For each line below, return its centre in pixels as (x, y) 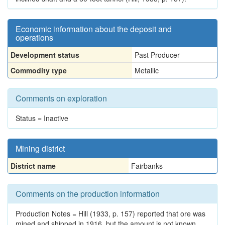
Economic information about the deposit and (94, 29)
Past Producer (157, 55)
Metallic (147, 70)
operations (34, 37)
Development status (45, 55)
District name (33, 166)
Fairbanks (147, 166)
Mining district (40, 148)
